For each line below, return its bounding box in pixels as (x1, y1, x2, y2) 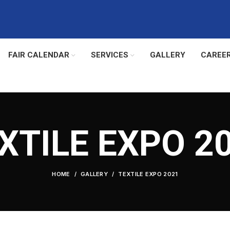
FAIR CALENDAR (8, 50, 69, 60)
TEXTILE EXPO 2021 (118, 170, 178, 178)
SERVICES (91, 50, 128, 60)
